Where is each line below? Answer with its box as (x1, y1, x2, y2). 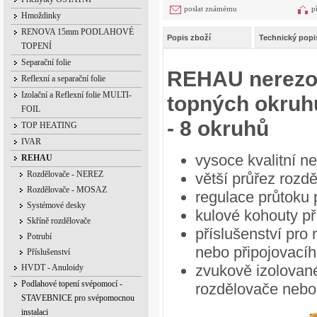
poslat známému (184, 4, 237, 13)
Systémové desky (27, 200, 86, 210)
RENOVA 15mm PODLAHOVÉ (21, 27, 134, 37)
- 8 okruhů (167, 115, 269, 140)
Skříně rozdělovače (27, 216, 91, 226)
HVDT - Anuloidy (21, 263, 83, 272)
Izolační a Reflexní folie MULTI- (21, 90, 132, 100)
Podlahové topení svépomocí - (21, 279, 122, 289)
